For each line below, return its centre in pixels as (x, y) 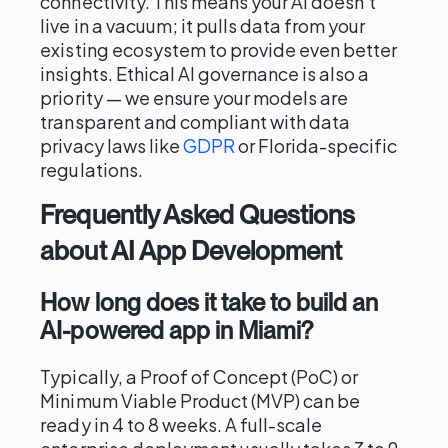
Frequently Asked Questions (198, 214)
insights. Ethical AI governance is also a (205, 73)
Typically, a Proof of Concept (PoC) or (199, 376)
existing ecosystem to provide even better (219, 49)
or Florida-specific (316, 145)
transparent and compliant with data (195, 121)
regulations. (91, 169)
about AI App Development (191, 250)
